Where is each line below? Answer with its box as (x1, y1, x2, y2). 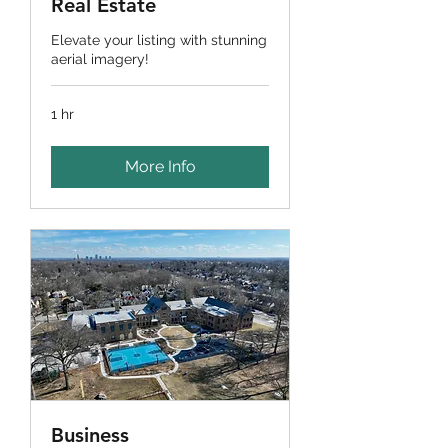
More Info (124, 157, 196, 177)
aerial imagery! (51, 51, 149, 68)
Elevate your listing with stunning (51, 32, 267, 49)
